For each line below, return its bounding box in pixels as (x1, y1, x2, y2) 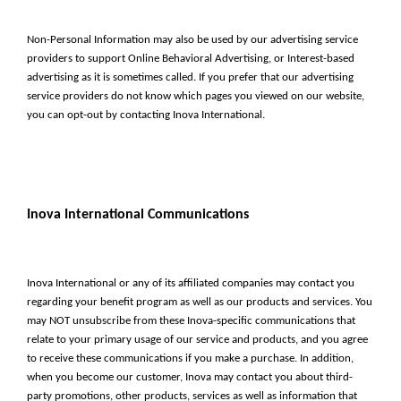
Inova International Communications (27, 208, 249, 222)
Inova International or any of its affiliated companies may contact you (27, 277, 354, 289)
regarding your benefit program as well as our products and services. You (27, 296, 372, 308)
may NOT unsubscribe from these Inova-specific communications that (27, 315, 355, 327)
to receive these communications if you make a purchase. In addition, (27, 353, 354, 364)
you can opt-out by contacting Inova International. (27, 109, 265, 121)
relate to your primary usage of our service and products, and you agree (27, 334, 368, 346)
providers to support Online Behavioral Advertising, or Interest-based (27, 53, 354, 64)
